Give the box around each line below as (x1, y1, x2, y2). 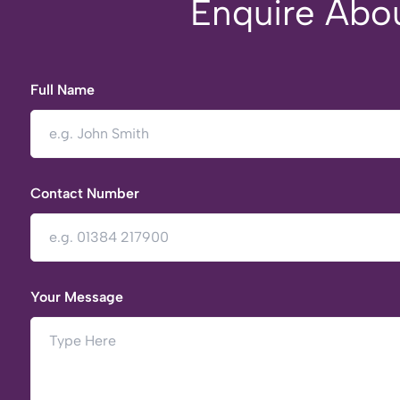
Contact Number (30, 185, 139, 202)
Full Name (30, 81, 95, 98)
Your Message (30, 288, 123, 305)
